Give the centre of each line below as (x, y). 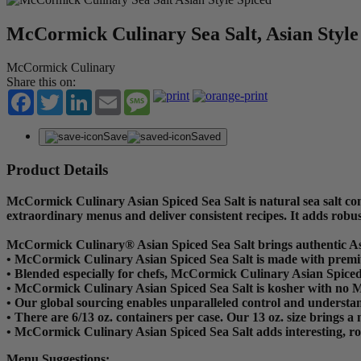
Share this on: (41, 82)
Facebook (59, 96)
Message (172, 96)
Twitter (81, 96)
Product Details (57, 170)
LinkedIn (115, 96)
